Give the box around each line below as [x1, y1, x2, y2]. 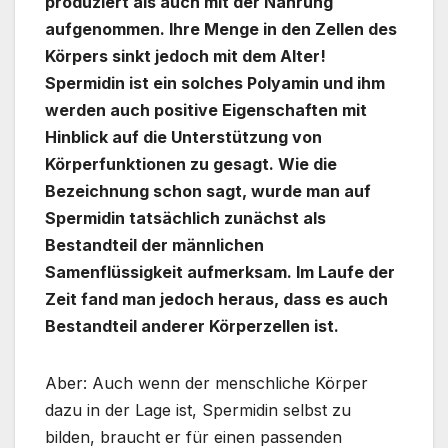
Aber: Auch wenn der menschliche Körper [45, 372, 368, 393]
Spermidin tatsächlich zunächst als [45, 207, 326, 228]
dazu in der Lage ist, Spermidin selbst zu [45, 399, 351, 420]
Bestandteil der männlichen [45, 234, 264, 255]
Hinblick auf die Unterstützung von [45, 126, 322, 147]
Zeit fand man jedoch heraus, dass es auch [45, 288, 388, 309]
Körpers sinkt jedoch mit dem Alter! [45, 45, 326, 66]
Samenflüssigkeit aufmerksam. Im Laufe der [45, 261, 395, 282]
